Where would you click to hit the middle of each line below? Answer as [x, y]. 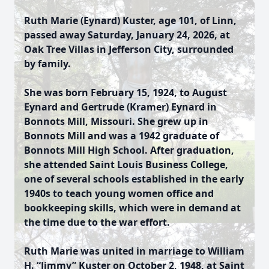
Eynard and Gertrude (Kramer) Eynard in [120, 107]
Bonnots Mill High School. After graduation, [129, 150]
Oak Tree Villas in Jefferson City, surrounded [129, 49]
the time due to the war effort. [97, 222]
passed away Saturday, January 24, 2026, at [127, 35]
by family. [47, 64]
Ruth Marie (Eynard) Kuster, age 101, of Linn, [130, 20]
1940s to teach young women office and [119, 193]
